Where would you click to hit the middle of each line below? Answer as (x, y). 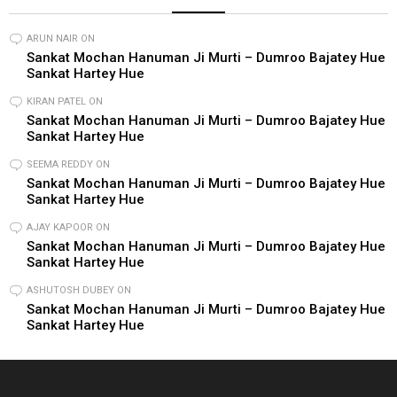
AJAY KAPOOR (60, 227)
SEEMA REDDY (60, 164)
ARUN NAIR (52, 38)
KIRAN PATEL (56, 101)
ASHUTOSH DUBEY (70, 290)
